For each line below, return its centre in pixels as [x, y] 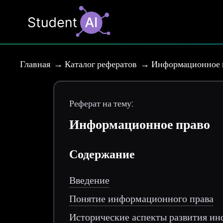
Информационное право [140, 124]
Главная [35, 64]
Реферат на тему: [101, 103]
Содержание [102, 154]
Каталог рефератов [101, 64]
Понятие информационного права [142, 198]
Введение [90, 180]
